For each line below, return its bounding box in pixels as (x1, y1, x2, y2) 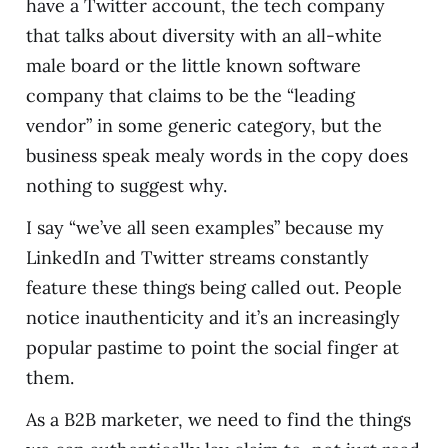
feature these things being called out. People (25, 275, 402, 299)
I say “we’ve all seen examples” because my (25, 215, 384, 239)
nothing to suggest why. (25, 173, 227, 197)
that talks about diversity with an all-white (25, 23, 382, 47)
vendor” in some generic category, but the (25, 113, 382, 137)
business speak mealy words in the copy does (25, 143, 408, 167)
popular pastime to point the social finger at (25, 335, 399, 359)
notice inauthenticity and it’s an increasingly (25, 305, 400, 329)
